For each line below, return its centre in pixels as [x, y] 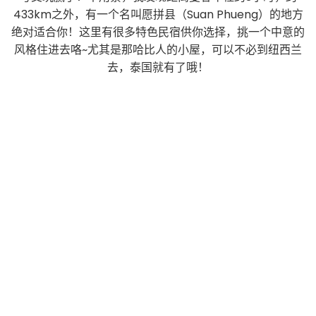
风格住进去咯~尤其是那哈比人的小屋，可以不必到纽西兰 [158, 49]
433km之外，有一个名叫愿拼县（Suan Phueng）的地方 [158, 14]
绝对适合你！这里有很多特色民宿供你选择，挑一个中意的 [158, 32]
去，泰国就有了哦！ [158, 67]
